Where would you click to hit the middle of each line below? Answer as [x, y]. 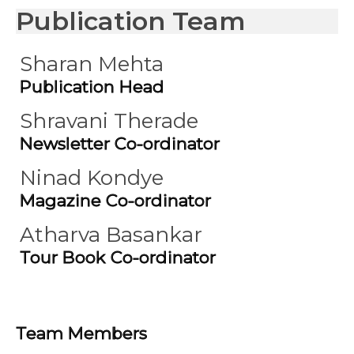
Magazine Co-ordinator [115, 200]
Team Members [81, 333]
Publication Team [131, 21]
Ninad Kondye [92, 178]
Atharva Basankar [111, 235]
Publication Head [92, 87]
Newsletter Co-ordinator [120, 143]
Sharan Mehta [92, 64]
